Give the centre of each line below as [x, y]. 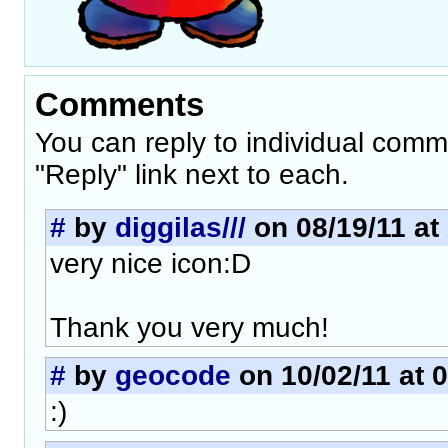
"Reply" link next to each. [192, 174]
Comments [119, 104]
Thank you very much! [189, 327]
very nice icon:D [150, 263]
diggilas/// [180, 227]
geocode [173, 375]
